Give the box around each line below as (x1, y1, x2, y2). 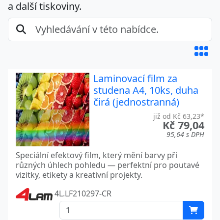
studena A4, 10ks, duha (93, 83, 198, 97)
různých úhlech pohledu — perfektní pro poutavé (16, 160, 199, 170)
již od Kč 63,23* (153, 111, 204, 121)
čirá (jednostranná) (93, 95, 179, 109)
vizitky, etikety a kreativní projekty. (16, 169, 142, 180)
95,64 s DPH (166, 130, 204, 139)
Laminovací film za (93, 72, 177, 85)
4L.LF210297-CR (53, 188, 111, 199)
